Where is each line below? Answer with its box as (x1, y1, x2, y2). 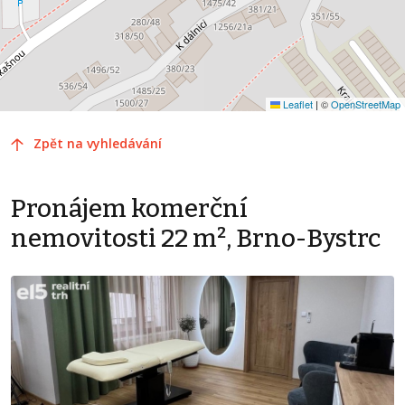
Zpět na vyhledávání (33, 134, 162, 152)
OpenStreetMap (331, 96, 400, 111)
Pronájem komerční (11, 193, 248, 223)
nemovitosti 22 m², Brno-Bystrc (11, 222, 381, 253)
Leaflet (280, 96, 313, 111)
